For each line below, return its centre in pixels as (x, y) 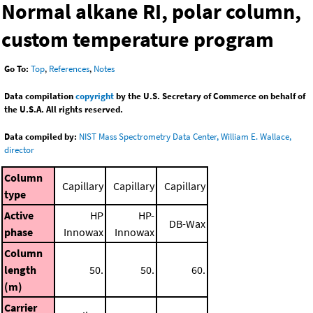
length (20, 269)
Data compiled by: (41, 137)
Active (19, 215)
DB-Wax (187, 223)
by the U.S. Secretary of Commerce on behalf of (210, 96)
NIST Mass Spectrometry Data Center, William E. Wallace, (185, 137)
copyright (95, 96)
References (69, 69)
